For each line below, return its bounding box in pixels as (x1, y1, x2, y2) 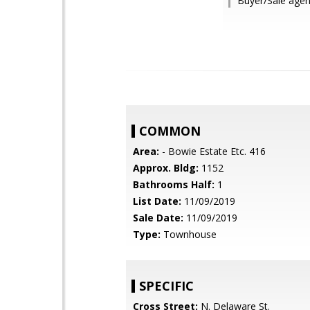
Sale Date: (133, 211, 183, 224)
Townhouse (161, 228, 217, 241)
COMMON (139, 122, 201, 139)
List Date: (133, 194, 181, 208)
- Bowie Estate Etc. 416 (159, 145, 266, 158)
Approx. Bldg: (133, 161, 199, 174)
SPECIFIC (139, 277, 194, 294)
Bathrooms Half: (133, 178, 215, 191)
